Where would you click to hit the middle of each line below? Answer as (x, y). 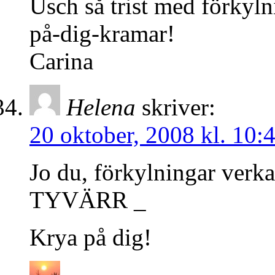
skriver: (179, 107)
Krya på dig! (91, 238)
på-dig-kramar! (102, 34)
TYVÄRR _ (88, 200)
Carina (61, 61)
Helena (101, 107)
